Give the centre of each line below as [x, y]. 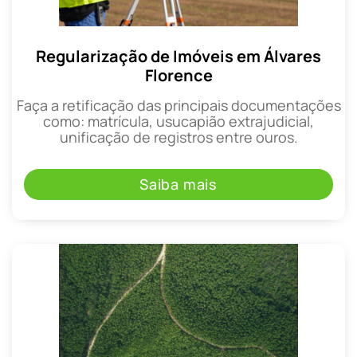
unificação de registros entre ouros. [178, 137]
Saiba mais [178, 184]
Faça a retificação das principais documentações [178, 106]
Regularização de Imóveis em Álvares [178, 57]
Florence [178, 76]
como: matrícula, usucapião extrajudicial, [178, 122]
